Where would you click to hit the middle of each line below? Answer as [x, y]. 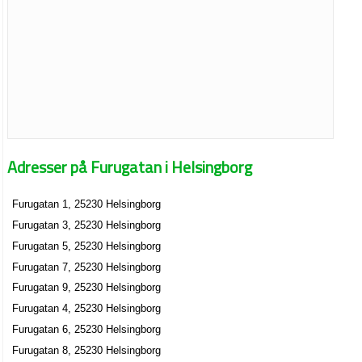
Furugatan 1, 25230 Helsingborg [87, 204]
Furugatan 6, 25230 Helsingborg [87, 329]
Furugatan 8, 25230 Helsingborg [87, 350]
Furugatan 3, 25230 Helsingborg [87, 225]
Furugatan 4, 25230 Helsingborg [87, 309]
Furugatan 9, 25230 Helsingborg [87, 288]
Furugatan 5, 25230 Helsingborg [87, 246]
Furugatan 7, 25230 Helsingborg [87, 267]
